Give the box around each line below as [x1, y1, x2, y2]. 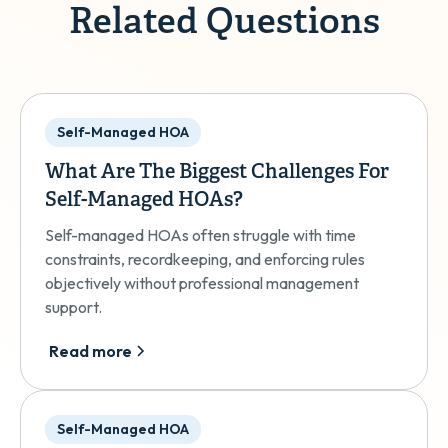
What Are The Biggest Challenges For [45, 160, 389, 185]
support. [45, 297, 102, 317]
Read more [49, 341, 132, 361]
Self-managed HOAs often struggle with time [45, 225, 356, 245]
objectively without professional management [45, 273, 359, 293]
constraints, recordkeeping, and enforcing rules [45, 249, 365, 269]
